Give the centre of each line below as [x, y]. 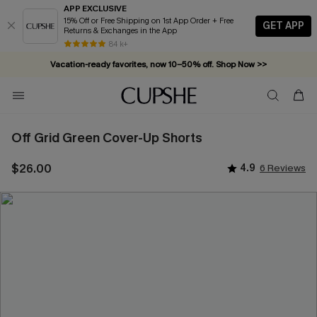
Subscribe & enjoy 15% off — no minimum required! [158, 90]
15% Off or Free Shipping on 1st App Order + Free [138, 21]
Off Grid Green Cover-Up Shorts [107, 138]
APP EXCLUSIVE [95, 8]
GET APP [283, 25]
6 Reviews [283, 168]
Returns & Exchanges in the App [120, 31]
